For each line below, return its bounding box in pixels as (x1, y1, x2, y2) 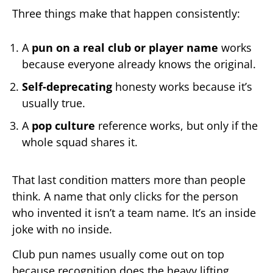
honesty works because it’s (112, 79, 252, 94)
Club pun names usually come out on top (12, 247, 224, 262)
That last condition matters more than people (12, 172, 246, 188)
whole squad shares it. (22, 135, 138, 150)
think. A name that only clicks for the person (12, 189, 238, 204)
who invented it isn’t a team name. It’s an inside (12, 205, 256, 221)
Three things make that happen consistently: (12, 5, 240, 21)
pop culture (32, 118, 95, 133)
